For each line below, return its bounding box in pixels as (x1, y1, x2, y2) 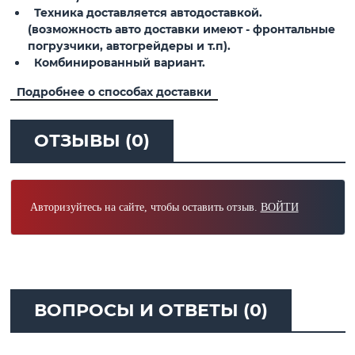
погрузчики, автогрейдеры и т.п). (27, 39, 231, 54)
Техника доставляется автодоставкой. (27, 6, 262, 21)
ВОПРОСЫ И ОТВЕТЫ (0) (33, 300, 268, 322)
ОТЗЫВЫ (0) (33, 130, 150, 152)
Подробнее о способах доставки (16, 85, 212, 100)
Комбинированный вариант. (27, 55, 205, 71)
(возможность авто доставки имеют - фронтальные (27, 22, 335, 37)
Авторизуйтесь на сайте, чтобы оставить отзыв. (29, 201, 261, 214)
